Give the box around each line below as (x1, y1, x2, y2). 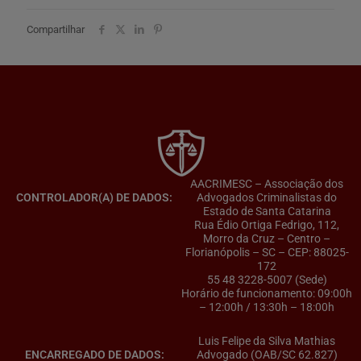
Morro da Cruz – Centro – (203, 232, 330, 246)
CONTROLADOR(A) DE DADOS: (16, 191, 172, 205)
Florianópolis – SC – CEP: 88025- (185, 246, 349, 259)
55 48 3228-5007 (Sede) (206, 273, 327, 287)
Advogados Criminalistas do (197, 191, 337, 205)
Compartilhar (27, 23, 85, 35)
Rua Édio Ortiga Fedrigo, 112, (194, 218, 339, 232)
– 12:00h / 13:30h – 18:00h (199, 301, 334, 314)
